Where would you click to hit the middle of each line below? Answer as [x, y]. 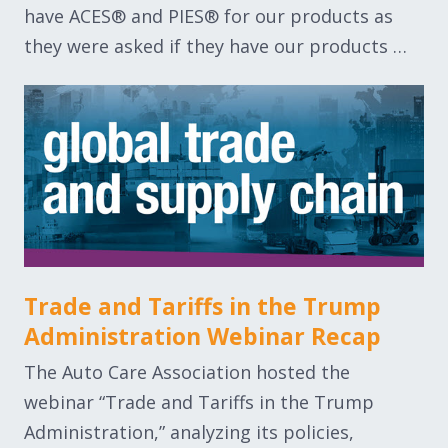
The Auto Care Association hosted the [187, 371]
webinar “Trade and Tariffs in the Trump [199, 401]
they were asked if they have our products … [215, 46]
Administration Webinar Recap [202, 335]
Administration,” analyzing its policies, [189, 431]
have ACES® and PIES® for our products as [208, 16]
